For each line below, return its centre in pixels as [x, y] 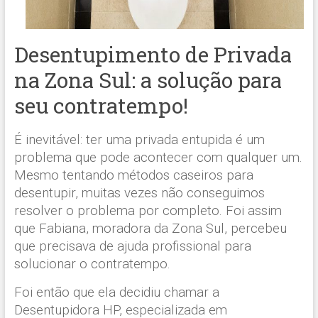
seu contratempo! [101, 105]
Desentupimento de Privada [153, 54]
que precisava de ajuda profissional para [132, 246]
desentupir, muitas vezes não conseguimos [139, 193]
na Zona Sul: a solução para [148, 79]
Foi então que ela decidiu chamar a [116, 292]
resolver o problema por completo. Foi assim [148, 210]
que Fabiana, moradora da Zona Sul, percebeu [150, 228]
